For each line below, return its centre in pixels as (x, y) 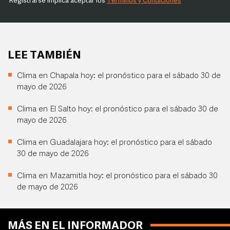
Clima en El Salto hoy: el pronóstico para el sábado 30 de (118, 110)
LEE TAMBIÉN (44, 56)
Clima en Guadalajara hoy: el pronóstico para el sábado (114, 143)
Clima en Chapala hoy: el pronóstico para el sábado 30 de (119, 76)
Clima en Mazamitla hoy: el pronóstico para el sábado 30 (117, 176)
